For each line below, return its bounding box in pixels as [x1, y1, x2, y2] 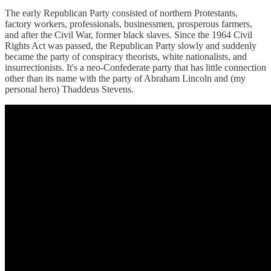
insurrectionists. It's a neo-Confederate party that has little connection [5, 62, 266, 73]
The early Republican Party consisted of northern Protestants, [5, 8, 238, 19]
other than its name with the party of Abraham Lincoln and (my [5, 73, 246, 84]
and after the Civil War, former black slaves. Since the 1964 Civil [5, 30, 252, 41]
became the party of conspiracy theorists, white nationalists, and [5, 51, 247, 62]
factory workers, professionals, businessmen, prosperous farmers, [5, 19, 252, 30]
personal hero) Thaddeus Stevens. [5, 84, 134, 95]
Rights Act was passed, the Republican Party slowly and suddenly [5, 41, 256, 51]
